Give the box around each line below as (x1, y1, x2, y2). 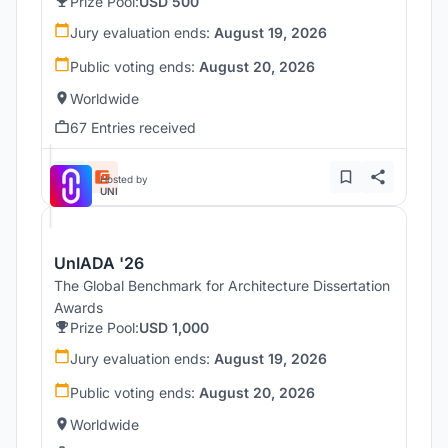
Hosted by (100, 172, 148, 185)
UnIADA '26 (54, 252, 144, 273)
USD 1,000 (139, 318, 209, 336)
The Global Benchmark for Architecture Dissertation (54, 276, 390, 294)
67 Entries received (70, 118, 196, 136)
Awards (54, 298, 103, 316)
